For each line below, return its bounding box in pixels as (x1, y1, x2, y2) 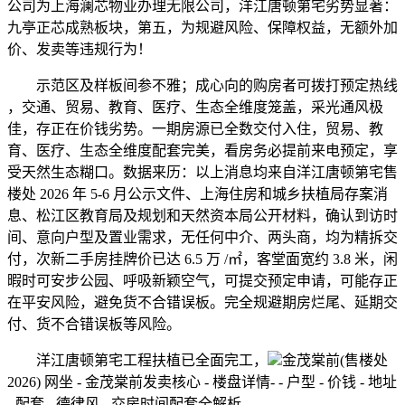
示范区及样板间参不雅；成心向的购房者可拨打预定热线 (7, 78, 398, 94)
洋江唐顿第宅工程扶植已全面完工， (7, 353, 268, 369)
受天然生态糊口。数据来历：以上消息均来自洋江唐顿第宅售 (7, 165, 398, 181)
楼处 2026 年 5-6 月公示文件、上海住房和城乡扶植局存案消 (7, 186, 388, 202)
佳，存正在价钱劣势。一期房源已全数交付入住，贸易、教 (7, 121, 383, 137)
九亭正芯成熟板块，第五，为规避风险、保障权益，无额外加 (7, 20, 398, 36)
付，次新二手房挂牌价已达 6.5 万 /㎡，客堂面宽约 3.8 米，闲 (7, 251, 398, 268)
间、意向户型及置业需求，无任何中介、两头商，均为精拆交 (7, 230, 398, 246)
